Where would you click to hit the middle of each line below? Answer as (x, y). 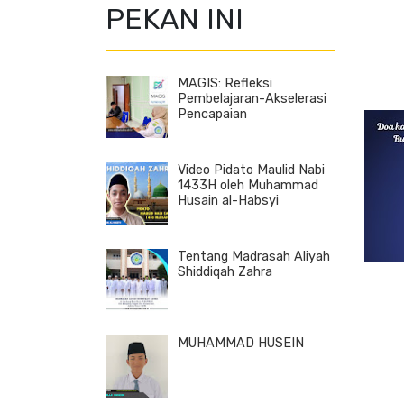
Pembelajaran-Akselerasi (252, 99)
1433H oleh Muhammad (248, 186)
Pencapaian (212, 115)
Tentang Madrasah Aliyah (254, 257)
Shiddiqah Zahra (225, 272)
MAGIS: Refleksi (225, 84)
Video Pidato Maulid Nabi (251, 170)
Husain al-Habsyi (228, 201)
